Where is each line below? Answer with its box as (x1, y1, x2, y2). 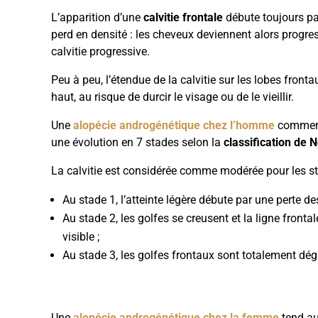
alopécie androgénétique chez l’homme (73, 119, 275, 132)
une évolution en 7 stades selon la (51, 136, 224, 149)
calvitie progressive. (51, 45, 150, 58)
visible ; (62, 230, 99, 243)
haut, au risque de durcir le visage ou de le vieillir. (51, 90, 294, 104)
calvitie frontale (143, 11, 223, 24)
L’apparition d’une (51, 11, 143, 24)
